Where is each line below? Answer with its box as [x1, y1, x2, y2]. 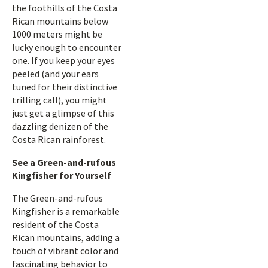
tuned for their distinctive [12, 81, 117, 93]
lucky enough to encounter [12, 41, 121, 53]
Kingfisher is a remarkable [12, 205, 120, 217]
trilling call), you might [12, 94, 107, 106]
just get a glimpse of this [12, 107, 114, 119]
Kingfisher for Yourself [12, 169, 111, 181]
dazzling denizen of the [12, 120, 108, 132]
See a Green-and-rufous [12, 156, 116, 168]
